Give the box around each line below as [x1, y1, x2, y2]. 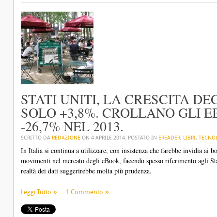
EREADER [158, 135, 180, 141]
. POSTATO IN [125, 135, 158, 141]
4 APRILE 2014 [91, 135, 125, 141]
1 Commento [66, 188, 103, 196]
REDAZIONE [52, 135, 80, 141]
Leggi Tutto [21, 188, 51, 196]
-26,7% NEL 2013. [21, 117, 124, 135]
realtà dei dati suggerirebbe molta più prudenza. [21, 166, 152, 175]
